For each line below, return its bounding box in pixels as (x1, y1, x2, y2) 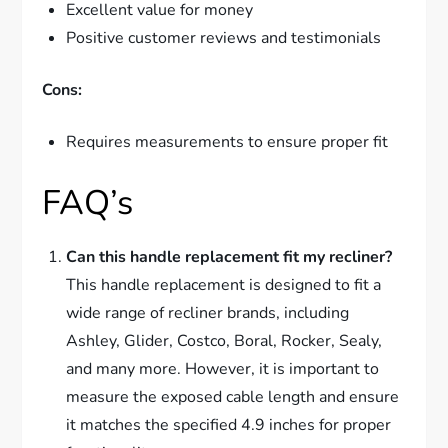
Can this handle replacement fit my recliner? (66, 246, 393, 269)
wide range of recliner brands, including (66, 302, 350, 325)
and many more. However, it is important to (66, 358, 380, 381)
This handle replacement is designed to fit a (66, 274, 382, 297)
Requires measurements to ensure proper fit (66, 131, 389, 154)
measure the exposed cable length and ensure (66, 386, 400, 409)
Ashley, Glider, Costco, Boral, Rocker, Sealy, (66, 330, 383, 353)
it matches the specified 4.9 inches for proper (66, 414, 392, 437)
